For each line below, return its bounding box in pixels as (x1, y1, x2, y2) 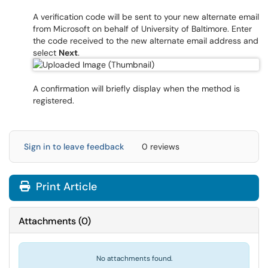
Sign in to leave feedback (24, 141, 124, 152)
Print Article (33, 179, 97, 194)
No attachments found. (96, 254, 172, 263)
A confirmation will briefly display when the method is (33, 83, 240, 94)
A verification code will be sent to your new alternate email (33, 11, 259, 22)
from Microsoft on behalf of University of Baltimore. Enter (33, 23, 252, 34)
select (33, 47, 59, 58)
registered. (33, 95, 74, 106)
